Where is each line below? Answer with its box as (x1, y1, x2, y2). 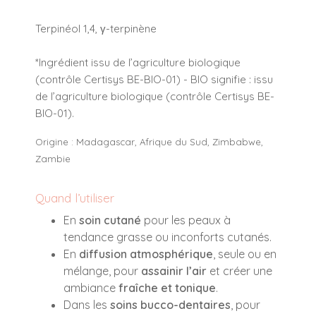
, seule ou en (213, 246, 276, 261)
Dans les (63, 297, 110, 312)
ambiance (63, 280, 119, 295)
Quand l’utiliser (35, 190, 114, 205)
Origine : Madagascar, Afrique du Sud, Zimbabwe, (35, 135, 263, 147)
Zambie (35, 152, 71, 164)
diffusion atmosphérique (79, 246, 213, 261)
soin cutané (79, 212, 141, 227)
